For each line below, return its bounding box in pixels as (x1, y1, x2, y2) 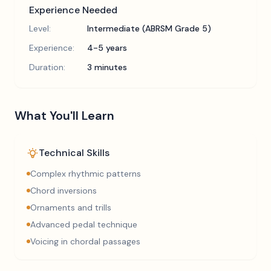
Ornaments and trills (30, 202, 111, 213)
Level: (29, 23, 51, 34)
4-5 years (87, 42, 127, 53)
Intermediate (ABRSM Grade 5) (87, 23, 211, 34)
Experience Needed (29, 4, 117, 16)
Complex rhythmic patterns (30, 168, 141, 179)
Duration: (29, 62, 65, 73)
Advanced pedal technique (30, 219, 137, 230)
